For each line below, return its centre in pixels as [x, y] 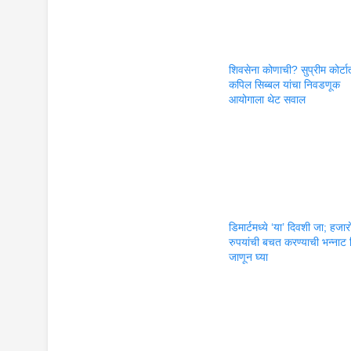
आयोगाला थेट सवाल [268, 99]
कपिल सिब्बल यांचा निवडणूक [285, 84]
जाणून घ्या [249, 257]
